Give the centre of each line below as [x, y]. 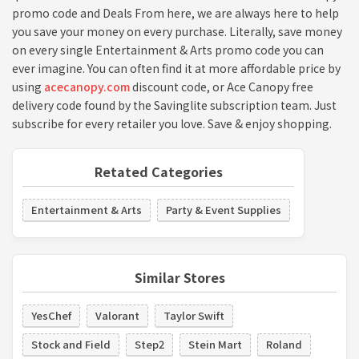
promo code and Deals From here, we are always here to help [175, 12]
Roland [284, 344]
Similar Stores [179, 277]
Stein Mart [215, 344]
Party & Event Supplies [224, 209]
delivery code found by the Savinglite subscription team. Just [174, 105]
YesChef [51, 315]
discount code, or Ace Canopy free [222, 86]
